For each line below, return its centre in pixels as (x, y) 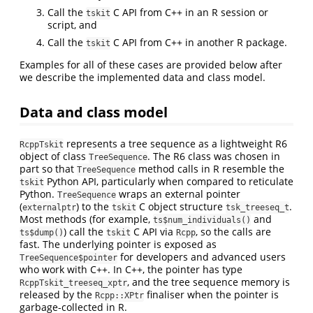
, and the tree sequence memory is (209, 282)
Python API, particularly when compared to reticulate (169, 181)
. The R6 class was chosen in (214, 156)
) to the (94, 206)
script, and (72, 24)
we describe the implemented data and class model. (143, 77)
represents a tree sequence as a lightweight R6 (175, 143)
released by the (57, 294)
